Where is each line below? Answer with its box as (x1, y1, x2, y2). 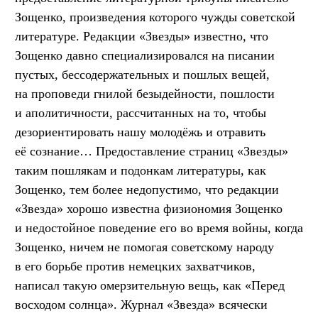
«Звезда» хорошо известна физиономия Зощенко (15, 202, 283, 216)
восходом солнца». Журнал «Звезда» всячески (15, 297, 268, 312)
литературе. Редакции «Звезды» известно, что (15, 29, 268, 43)
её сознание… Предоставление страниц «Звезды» (15, 144, 288, 158)
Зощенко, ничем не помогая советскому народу (15, 240, 274, 254)
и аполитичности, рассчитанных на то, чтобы (15, 106, 266, 120)
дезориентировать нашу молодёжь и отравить (15, 125, 265, 139)
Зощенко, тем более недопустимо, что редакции (15, 182, 279, 197)
